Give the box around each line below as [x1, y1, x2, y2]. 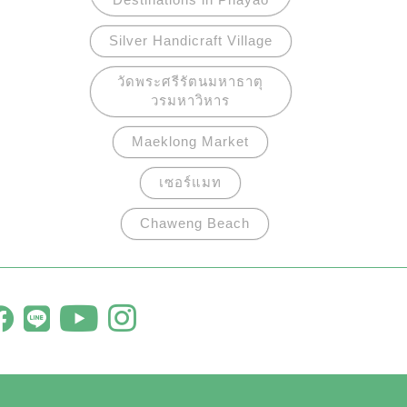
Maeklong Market [132, 134, 250, 149]
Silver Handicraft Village [108, 33, 273, 48]
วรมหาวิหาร [151, 93, 231, 108]
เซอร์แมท [159, 174, 223, 190]
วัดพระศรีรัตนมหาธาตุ [117, 74, 264, 89]
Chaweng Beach [140, 215, 251, 231]
